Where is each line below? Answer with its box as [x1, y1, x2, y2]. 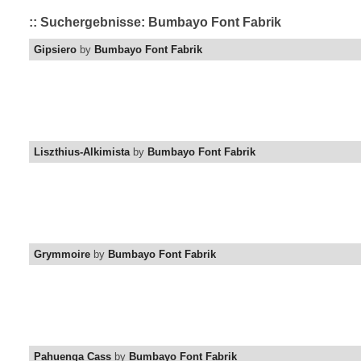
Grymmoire [34, 248, 90, 261]
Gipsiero [34, 44, 77, 56]
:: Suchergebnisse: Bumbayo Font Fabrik [29, 15, 281, 30]
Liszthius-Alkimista [34, 146, 130, 159]
